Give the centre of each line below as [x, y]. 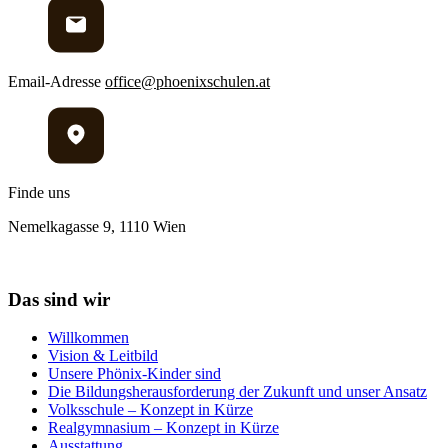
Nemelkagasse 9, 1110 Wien [97, 226]
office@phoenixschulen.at [187, 81]
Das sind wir [59, 299]
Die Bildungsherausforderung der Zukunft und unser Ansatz [237, 392]
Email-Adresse [54, 81]
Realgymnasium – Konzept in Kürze [163, 428]
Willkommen [88, 338]
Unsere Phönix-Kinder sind [134, 374]
